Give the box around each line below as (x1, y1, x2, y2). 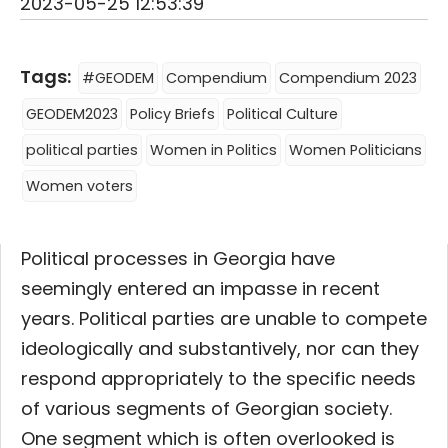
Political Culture (227, 103, 338, 124)
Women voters (26, 175, 133, 196)
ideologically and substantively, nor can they (21, 335, 419, 361)
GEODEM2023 (26, 103, 118, 124)
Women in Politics (150, 139, 277, 160)
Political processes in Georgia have (21, 245, 335, 271)
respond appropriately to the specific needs (21, 365, 416, 391)
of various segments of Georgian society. (21, 395, 392, 421)
